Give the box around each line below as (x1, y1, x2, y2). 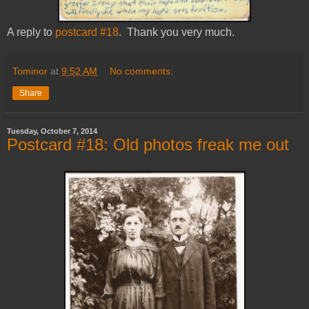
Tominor (12, 66, 48, 77)
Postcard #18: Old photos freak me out (7, 135, 289, 154)
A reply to (7, 26, 55, 39)
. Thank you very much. (119, 26, 235, 39)
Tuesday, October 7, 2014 (7, 127, 97, 136)
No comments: (110, 66, 174, 77)
